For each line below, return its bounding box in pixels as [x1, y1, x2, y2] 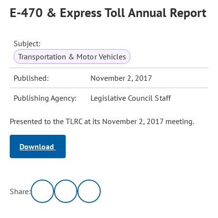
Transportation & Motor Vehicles [18, 52, 126, 61]
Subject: [14, 38, 41, 48]
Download [19, 142, 56, 151]
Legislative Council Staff [91, 93, 171, 103]
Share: [10, 186, 31, 196]
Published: [14, 73, 49, 83]
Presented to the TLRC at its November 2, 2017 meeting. [10, 116, 194, 126]
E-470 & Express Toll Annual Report [10, 4, 206, 20]
